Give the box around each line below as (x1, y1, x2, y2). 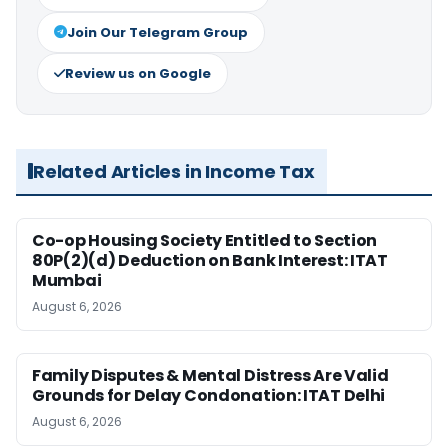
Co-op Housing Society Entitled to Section (32, 228, 378, 252)
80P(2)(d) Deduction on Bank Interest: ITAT (32, 248, 388, 272)
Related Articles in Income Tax (33, 158, 315, 184)
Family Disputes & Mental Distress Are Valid (32, 363, 389, 387)
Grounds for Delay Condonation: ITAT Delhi (32, 383, 386, 407)
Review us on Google (65, 63, 211, 83)
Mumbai (32, 268, 102, 292)
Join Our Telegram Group (67, 22, 248, 42)
